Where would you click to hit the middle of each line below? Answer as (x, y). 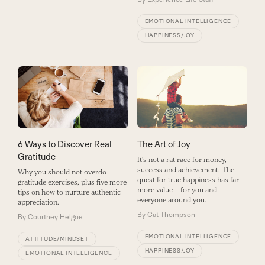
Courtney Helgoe (55, 217)
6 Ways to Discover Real (64, 144)
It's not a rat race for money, (182, 159)
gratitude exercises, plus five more (72, 182)
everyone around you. (172, 200)
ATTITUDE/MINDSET (57, 239)
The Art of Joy (164, 144)
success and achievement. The (185, 169)
